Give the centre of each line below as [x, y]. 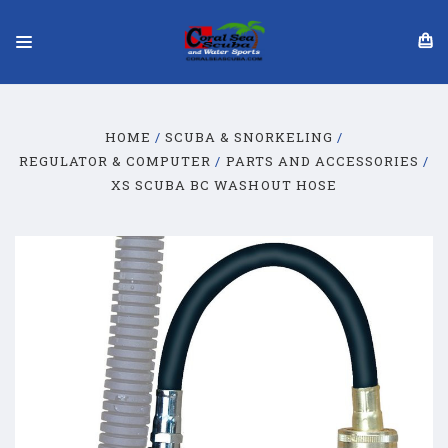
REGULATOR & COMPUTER [115, 161]
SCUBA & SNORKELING [249, 137]
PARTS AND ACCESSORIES [322, 161]
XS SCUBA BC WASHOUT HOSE [224, 185]
